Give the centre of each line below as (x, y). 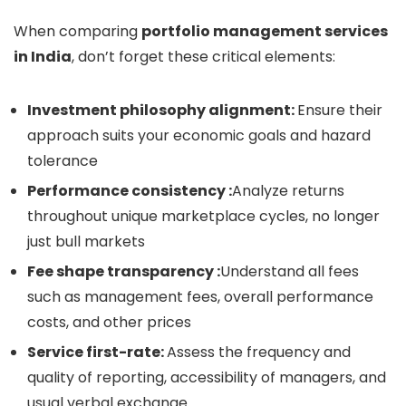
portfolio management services (265, 31)
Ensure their (340, 110)
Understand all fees (290, 271)
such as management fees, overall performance (200, 297)
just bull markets (86, 242)
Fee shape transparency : (124, 271)
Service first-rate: (97, 352)
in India (43, 57)
